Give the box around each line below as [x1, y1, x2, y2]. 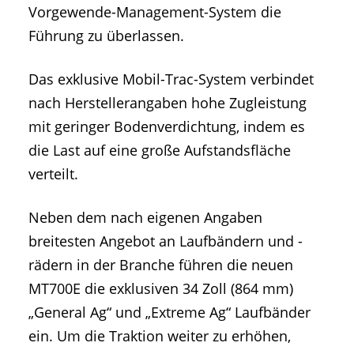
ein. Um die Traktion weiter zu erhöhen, [28, 326, 291, 345]
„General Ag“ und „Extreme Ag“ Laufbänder [28, 302, 311, 322]
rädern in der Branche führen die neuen [28, 254, 293, 274]
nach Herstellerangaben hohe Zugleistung [28, 92, 307, 112]
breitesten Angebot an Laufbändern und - [28, 231, 303, 250]
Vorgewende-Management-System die [28, 2, 281, 21]
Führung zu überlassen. [28, 25, 184, 45]
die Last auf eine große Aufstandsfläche [28, 140, 291, 160]
